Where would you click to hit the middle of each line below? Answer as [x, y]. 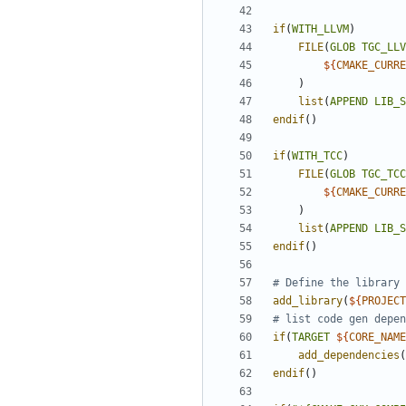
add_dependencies [349, 356]
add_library [308, 301]
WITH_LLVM [320, 29]
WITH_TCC [317, 156]
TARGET [311, 338]
